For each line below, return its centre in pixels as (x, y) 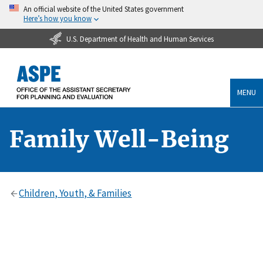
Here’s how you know (58, 18)
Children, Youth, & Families (75, 193)
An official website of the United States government (104, 9)
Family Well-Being (119, 139)
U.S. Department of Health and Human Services (140, 38)
